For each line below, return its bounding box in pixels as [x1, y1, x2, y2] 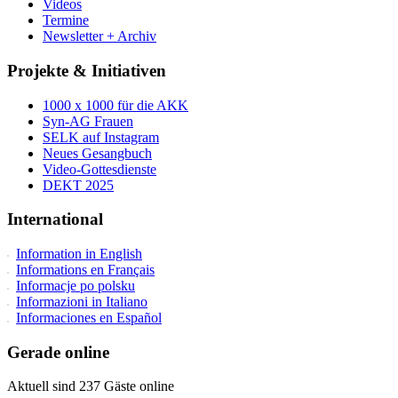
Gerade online [7, 342, 109, 362]
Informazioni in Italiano [16, 293, 147, 309]
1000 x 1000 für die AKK [43, 97, 188, 113]
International [7, 210, 103, 229]
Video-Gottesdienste [43, 161, 156, 177]
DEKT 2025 [43, 177, 114, 193]
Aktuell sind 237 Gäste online [7, 378, 174, 394]
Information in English [16, 245, 142, 261]
